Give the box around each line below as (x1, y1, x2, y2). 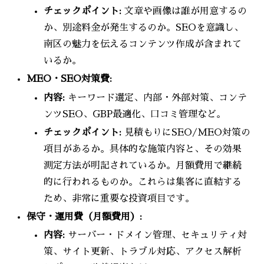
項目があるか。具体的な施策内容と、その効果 (44, 144, 242, 154)
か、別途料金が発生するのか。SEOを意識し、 (44, 23, 244, 33)
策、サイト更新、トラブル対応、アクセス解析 (44, 247, 242, 257)
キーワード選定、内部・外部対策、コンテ (65, 93, 247, 103)
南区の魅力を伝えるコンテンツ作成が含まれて (44, 39, 242, 49)
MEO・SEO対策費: (27, 74, 113, 84)
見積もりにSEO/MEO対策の (121, 127, 251, 137)
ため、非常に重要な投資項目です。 (44, 193, 195, 203)
